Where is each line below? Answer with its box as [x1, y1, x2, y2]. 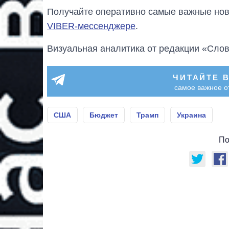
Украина [177, 111, 206, 120]
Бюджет [89, 111, 118, 120]
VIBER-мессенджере [47, 21, 135, 32]
